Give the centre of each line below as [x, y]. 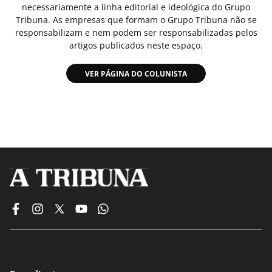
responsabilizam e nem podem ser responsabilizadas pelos [136, 32]
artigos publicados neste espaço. [136, 45]
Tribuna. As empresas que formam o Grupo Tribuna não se [136, 19]
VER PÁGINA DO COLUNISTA [136, 74]
